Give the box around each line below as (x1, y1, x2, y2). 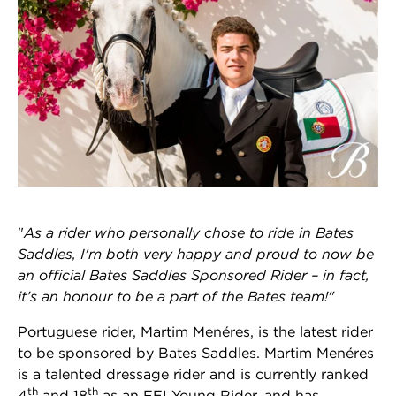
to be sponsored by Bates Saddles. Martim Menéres (18, 344, 374, 362)
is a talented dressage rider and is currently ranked (18, 365, 369, 384)
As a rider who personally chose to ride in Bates (24, 224, 354, 242)
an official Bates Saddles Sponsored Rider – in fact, (18, 266, 369, 285)
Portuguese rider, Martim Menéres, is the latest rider (18, 323, 373, 341)
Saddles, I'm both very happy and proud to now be (18, 245, 374, 263)
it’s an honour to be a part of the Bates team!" (18, 287, 334, 306)
